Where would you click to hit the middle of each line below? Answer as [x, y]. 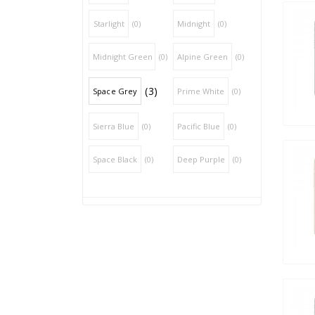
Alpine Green [203, 56]
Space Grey [115, 91]
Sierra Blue [114, 126]
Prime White [201, 91]
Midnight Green [123, 56]
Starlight [109, 23]
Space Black [115, 159]
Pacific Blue [199, 126]
